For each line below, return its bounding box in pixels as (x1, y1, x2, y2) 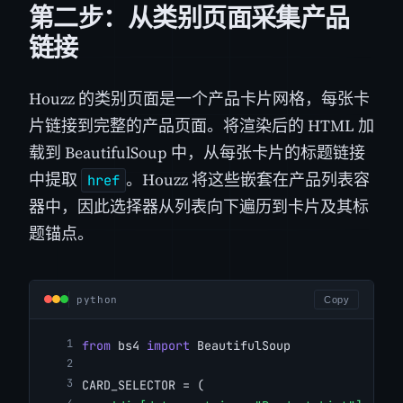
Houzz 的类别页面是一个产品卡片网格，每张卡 (29, 86, 370, 110)
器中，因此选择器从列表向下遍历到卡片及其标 (29, 194, 369, 218)
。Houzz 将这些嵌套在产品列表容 (126, 167, 370, 191)
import (147, 336, 190, 354)
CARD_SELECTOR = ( (82, 377, 204, 394)
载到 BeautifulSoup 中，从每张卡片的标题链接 (29, 140, 365, 164)
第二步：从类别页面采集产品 (29, 2, 350, 34)
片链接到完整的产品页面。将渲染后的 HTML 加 (29, 113, 374, 137)
